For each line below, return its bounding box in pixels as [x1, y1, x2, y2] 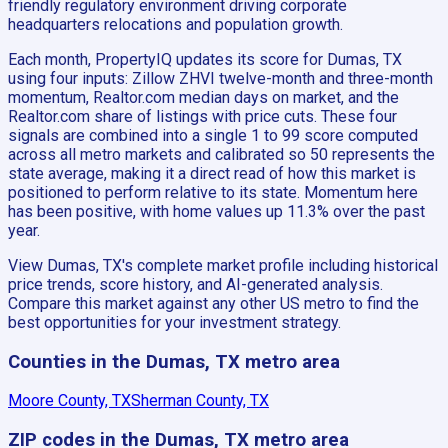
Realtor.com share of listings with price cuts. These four [8, 106, 397, 126]
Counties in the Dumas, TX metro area [8, 350, 340, 373]
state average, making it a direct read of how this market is [8, 163, 416, 183]
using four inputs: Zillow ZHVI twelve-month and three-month [8, 68, 433, 88]
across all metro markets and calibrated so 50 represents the [8, 144, 435, 164]
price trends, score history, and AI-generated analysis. [8, 274, 383, 294]
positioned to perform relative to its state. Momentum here [8, 182, 418, 202]
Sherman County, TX [131, 391, 269, 411]
